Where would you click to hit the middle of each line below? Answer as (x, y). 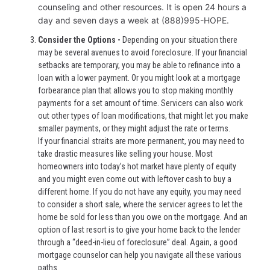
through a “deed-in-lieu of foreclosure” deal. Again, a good (138, 242)
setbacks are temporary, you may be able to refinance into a (139, 65)
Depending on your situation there (180, 39)
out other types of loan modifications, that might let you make (143, 115)
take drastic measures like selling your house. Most (125, 153)
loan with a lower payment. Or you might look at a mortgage (139, 77)
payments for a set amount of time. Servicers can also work (140, 103)
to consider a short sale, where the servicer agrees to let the (140, 204)
